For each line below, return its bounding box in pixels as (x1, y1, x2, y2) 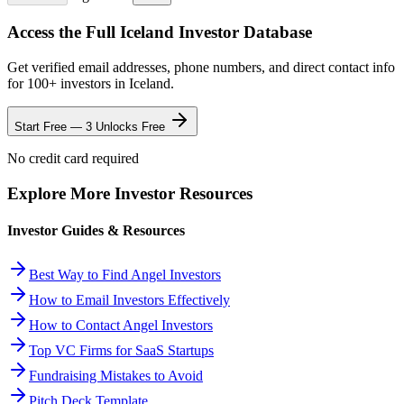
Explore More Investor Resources (7, 183, 252, 203)
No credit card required (7, 150, 139, 166)
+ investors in (49, 75, 129, 91)
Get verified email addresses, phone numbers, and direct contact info (7, 59, 395, 75)
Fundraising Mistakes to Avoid (29, 368, 203, 384)
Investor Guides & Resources (7, 222, 185, 238)
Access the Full (7, 23, 120, 42)
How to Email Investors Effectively (29, 292, 230, 308)
